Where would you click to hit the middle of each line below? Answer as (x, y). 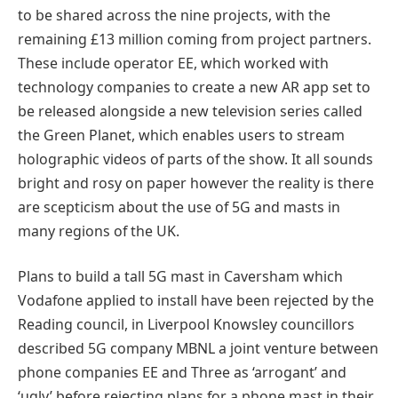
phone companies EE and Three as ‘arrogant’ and (182, 373)
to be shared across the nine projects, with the (174, 15)
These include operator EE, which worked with (173, 63)
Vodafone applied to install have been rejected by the (196, 301)
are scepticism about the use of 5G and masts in (179, 207)
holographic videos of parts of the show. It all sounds (195, 159)
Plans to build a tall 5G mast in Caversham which (180, 277)
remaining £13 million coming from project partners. (195, 39)
